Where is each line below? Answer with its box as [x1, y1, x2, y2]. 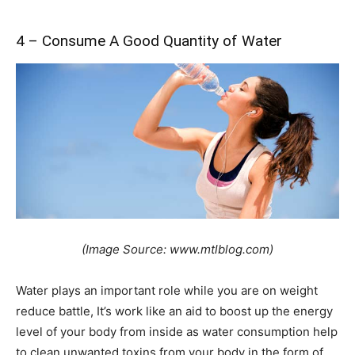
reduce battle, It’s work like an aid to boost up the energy [16, 303, 333, 319]
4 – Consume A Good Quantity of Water [16, 32, 282, 51]
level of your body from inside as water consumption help [16, 323, 338, 339]
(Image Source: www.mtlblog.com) [82, 241, 273, 257]
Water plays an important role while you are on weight [16, 282, 318, 298]
